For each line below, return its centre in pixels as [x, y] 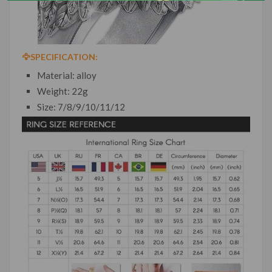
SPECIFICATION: [64, 56]
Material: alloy [67, 75]
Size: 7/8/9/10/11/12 [81, 107]
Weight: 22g [63, 91]
